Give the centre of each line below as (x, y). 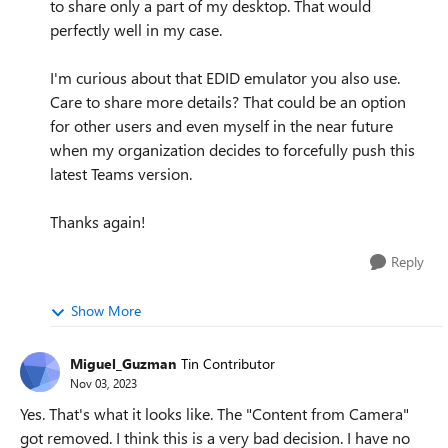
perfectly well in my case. (136, 29)
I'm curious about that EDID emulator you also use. (225, 77)
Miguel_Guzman (123, 363)
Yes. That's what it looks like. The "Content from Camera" (214, 413)
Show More (106, 310)
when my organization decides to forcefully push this (232, 149)
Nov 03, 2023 (103, 382)
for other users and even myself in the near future (221, 125)
